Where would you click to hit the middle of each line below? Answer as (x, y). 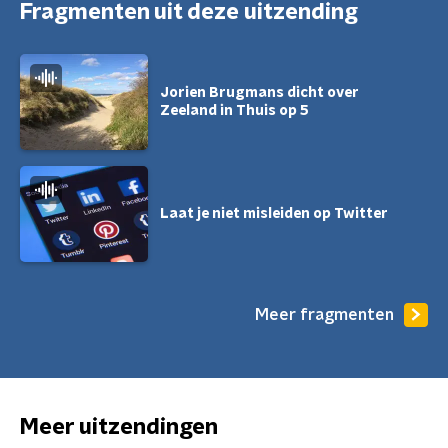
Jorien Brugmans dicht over (259, 93)
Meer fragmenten (324, 314)
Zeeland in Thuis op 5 (234, 111)
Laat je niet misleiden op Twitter (274, 214)
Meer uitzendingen (119, 427)
